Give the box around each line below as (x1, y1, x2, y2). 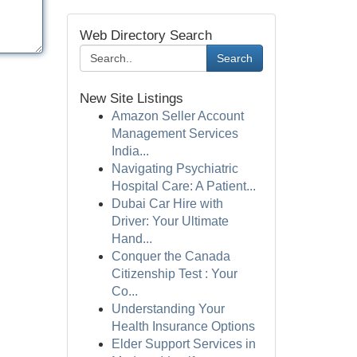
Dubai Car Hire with (111, 197, 223, 210)
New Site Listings (79, 91, 183, 106)
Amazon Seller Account (111, 109, 244, 123)
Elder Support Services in (111, 337, 256, 351)
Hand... (111, 232, 152, 245)
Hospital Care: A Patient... (111, 179, 256, 193)
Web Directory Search (79, 28, 212, 43)
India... (111, 144, 149, 158)
